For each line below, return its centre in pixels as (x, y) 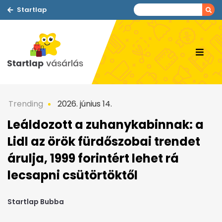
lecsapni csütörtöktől (73, 175)
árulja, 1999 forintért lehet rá (93, 158)
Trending (26, 104)
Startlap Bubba (36, 202)
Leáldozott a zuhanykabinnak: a (106, 125)
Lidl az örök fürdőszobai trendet (104, 141)
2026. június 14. (84, 104)
